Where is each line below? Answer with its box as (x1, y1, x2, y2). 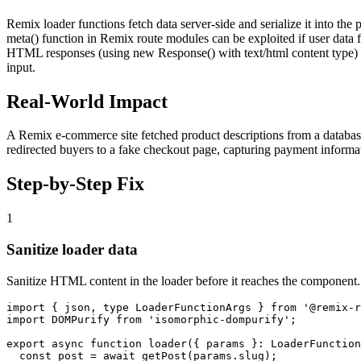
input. (6, 60, 35, 74)
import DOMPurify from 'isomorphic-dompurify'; (6, 313, 297, 326)
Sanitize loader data (6, 240, 138, 258)
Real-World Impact (6, 90, 168, 112)
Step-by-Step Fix (6, 173, 144, 195)
